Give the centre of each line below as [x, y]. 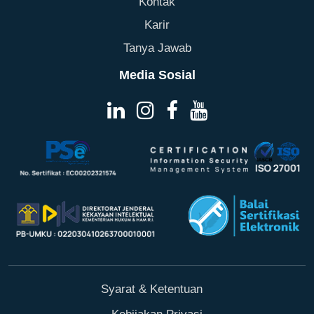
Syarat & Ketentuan [151, 289]
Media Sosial [157, 75]
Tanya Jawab [157, 48]
